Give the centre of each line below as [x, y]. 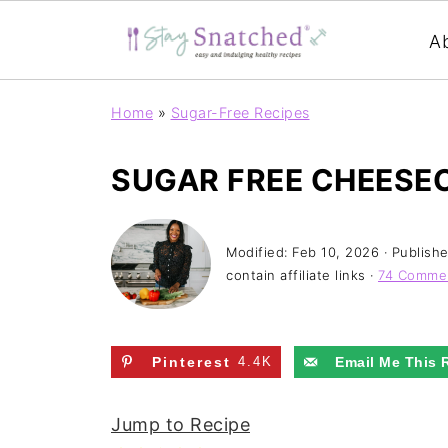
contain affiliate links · [302, 274]
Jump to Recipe [180, 425]
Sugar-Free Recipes [240, 112]
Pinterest [191, 361]
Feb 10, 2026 [335, 251]
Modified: [259, 251]
